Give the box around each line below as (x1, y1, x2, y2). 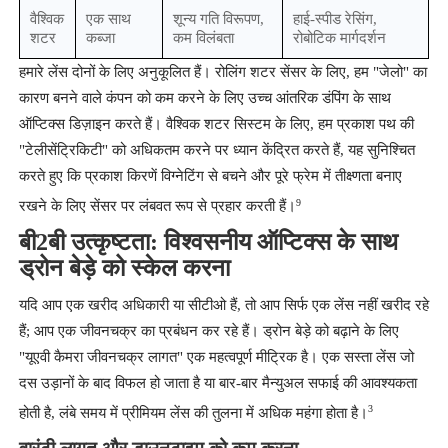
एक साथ (85, 11, 131, 28)
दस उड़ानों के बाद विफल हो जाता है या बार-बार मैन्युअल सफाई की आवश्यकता (18, 374, 417, 391)
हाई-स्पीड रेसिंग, (292, 11, 377, 28)
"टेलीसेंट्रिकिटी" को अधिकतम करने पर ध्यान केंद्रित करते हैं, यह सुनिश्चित (18, 142, 415, 159)
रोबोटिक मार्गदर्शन (292, 30, 386, 47)
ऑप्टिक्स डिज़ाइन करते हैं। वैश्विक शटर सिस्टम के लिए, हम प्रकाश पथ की (18, 116, 414, 133)
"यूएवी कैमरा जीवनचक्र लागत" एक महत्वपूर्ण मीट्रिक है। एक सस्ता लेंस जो (18, 348, 414, 365)
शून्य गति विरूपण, (172, 11, 264, 28)
